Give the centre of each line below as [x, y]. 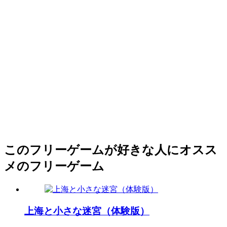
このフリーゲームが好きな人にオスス [111, 150]
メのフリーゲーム [54, 166]
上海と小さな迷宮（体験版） [87, 211]
